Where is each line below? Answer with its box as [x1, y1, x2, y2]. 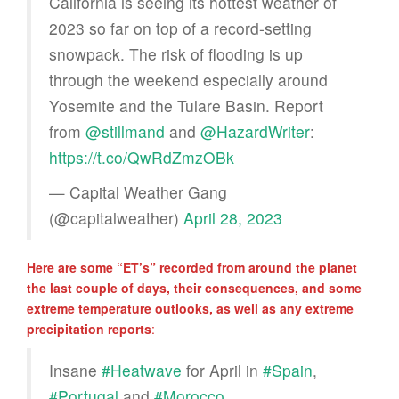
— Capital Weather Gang [49, 180, 227, 203]
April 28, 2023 [183, 206, 282, 229]
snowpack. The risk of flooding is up [49, 42, 303, 65]
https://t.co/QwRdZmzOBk [49, 145, 234, 168]
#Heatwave [102, 358, 182, 381]
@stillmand [85, 119, 165, 142]
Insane [49, 358, 102, 381]
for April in [182, 358, 263, 381]
